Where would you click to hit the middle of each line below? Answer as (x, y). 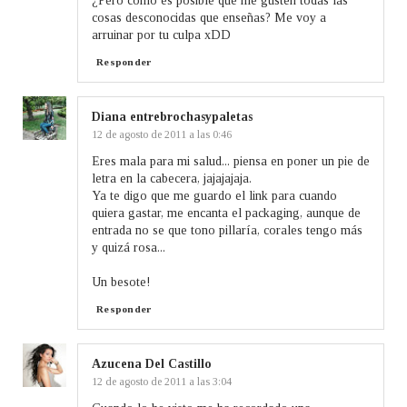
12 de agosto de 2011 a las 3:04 (162, 381)
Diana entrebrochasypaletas (172, 116)
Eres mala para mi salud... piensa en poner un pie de (231, 161)
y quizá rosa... (129, 247)
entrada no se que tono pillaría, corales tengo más (227, 230)
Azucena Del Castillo (152, 363)
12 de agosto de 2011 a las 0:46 (162, 134)
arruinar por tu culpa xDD (161, 35)
